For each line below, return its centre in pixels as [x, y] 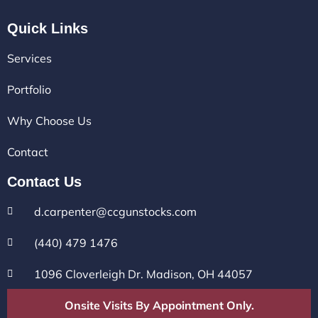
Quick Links [48, 29]
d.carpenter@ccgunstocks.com [115, 212]
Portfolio [29, 90]
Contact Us [44, 182]
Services [29, 59]
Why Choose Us [49, 121]
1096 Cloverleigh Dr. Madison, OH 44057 [143, 274]
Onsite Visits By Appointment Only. [159, 306]
